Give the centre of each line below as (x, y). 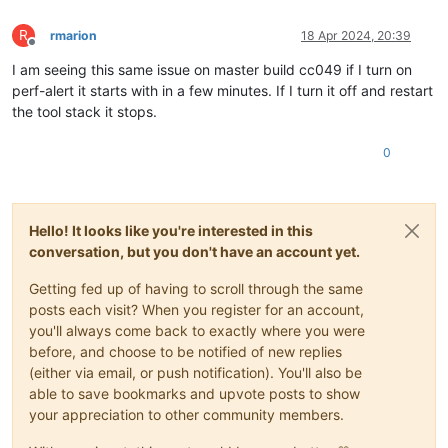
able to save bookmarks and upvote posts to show (194, 393)
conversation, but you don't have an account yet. (194, 251)
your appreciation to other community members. (186, 414)
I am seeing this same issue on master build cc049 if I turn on (212, 69)
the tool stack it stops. (84, 111)
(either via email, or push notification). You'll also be (195, 372)
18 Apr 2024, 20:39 (356, 35)
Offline (49, 49)
